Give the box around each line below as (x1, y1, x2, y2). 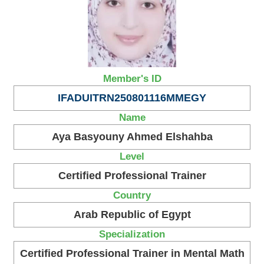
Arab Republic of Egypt (73, 209, 191, 221)
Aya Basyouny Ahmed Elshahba (51, 131, 213, 143)
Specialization (99, 229, 165, 240)
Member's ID (103, 73, 161, 84)
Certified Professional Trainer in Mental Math (19, 247, 245, 260)
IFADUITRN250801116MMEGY (58, 92, 206, 104)
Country (113, 190, 151, 201)
